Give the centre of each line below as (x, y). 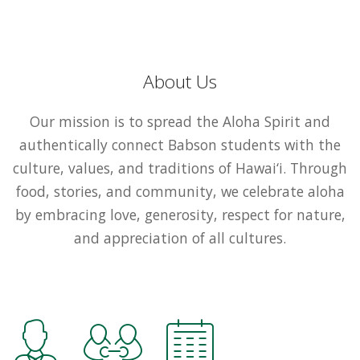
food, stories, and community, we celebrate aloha (180, 191)
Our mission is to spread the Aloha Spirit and (180, 121)
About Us (180, 81)
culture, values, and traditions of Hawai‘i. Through (180, 168)
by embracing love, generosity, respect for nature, (180, 214)
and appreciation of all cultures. (180, 237)
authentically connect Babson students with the (180, 144)
